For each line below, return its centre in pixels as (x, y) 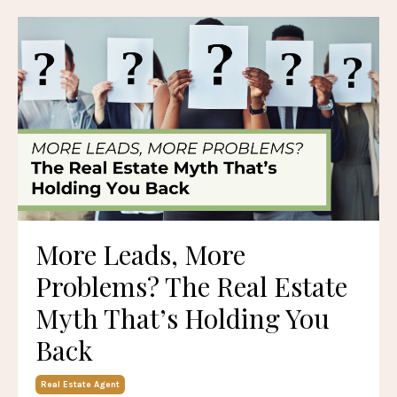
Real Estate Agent (80, 384)
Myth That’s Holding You (183, 318)
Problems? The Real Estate (191, 286)
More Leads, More (140, 254)
